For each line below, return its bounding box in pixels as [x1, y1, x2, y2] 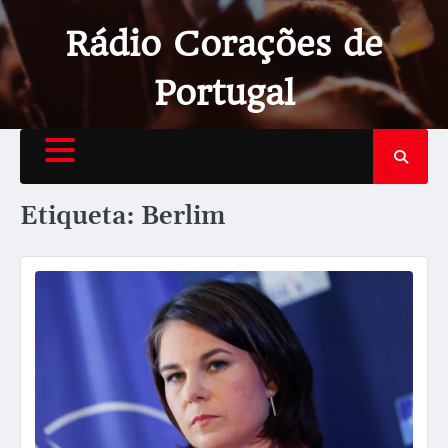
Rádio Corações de [65, 24, 383, 64]
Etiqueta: [20, 200, 141, 233]
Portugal [153, 73, 295, 113]
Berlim [141, 200, 225, 233]
